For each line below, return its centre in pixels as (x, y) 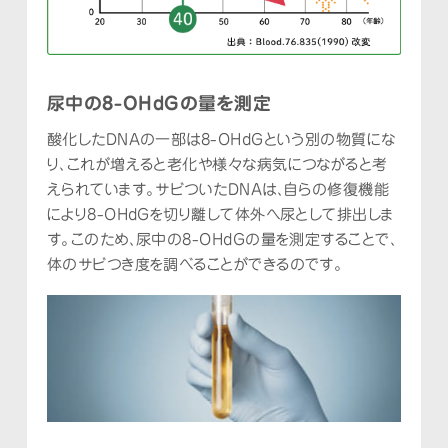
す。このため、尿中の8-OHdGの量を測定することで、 (222, 240)
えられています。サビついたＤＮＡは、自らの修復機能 (218, 190)
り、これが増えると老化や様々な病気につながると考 (217, 165)
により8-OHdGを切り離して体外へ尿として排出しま (220, 215)
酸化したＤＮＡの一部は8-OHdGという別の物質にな (221, 140)
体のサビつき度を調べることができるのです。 (195, 265)
